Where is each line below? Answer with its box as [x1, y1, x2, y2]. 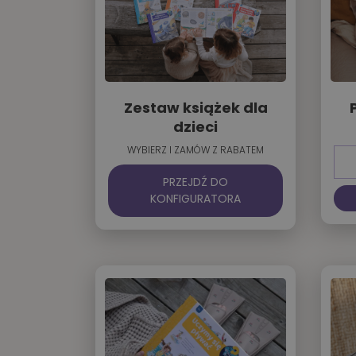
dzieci [173, 117, 218, 137]
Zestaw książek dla [123, 98, 268, 118]
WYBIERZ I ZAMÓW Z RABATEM [127, 143, 264, 157]
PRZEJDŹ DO [163, 174, 228, 191]
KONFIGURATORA [150, 191, 241, 207]
